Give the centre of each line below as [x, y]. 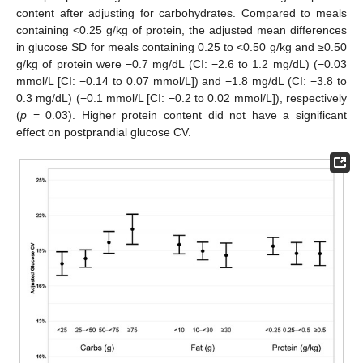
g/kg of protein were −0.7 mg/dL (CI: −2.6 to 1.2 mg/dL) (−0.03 [181, 64]
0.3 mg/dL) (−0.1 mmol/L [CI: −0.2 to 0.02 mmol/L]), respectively [181, 98]
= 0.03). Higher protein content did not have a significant [187, 115]
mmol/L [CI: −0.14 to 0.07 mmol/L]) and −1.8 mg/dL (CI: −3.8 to [181, 81]
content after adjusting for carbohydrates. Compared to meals [181, 13]
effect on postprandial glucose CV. [104, 132]
